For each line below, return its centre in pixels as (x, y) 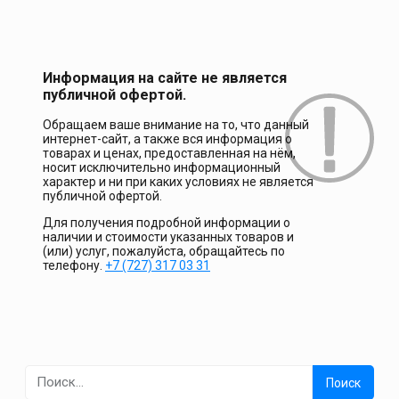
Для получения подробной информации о (167, 223)
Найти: (45, 373)
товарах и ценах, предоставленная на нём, (169, 154)
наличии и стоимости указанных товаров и (168, 237)
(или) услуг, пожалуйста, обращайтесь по (164, 252)
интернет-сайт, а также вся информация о (167, 139)
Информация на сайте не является (165, 78)
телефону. (74, 266)
